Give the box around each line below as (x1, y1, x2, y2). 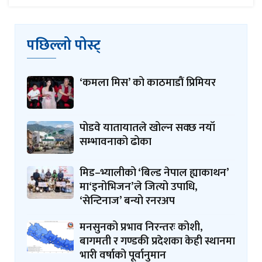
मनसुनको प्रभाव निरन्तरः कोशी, (80, 218, 203, 237)
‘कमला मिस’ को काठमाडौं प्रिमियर (80, 74, 216, 92)
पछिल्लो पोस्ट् (27, 33, 101, 58)
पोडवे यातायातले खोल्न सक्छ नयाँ (80, 119, 215, 137)
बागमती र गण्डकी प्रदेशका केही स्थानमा (80, 232, 235, 251)
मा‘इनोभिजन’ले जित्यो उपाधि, (80, 178, 198, 196)
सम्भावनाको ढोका (80, 133, 151, 151)
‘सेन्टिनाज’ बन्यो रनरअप (80, 192, 175, 211)
